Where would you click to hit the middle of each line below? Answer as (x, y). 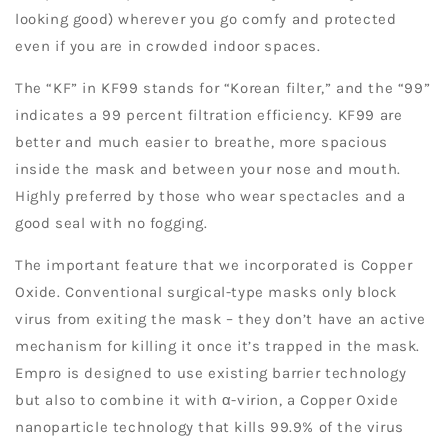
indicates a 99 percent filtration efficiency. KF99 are (209, 115)
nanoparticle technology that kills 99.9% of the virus (209, 427)
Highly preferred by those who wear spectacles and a (210, 196)
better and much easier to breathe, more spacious (201, 142)
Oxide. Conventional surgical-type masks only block (206, 292)
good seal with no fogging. (111, 223)
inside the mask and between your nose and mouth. (208, 169)
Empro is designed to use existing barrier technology (211, 373)
